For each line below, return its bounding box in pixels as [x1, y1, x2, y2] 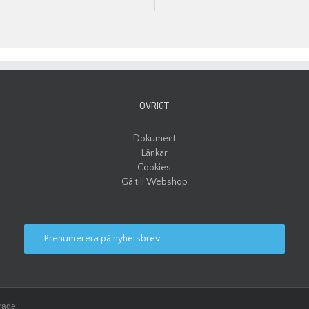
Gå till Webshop [121, 176, 188, 188]
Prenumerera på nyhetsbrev [43, 232, 160, 244]
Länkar [141, 147, 168, 159]
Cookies [137, 161, 172, 173]
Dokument [132, 132, 176, 144]
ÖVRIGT [139, 99, 170, 111]
